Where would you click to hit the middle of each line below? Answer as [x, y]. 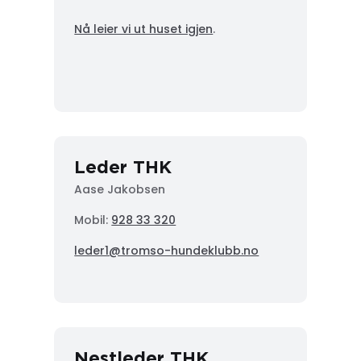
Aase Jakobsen [120, 189]
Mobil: [93, 220]
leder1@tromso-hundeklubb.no [167, 250]
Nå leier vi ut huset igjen [144, 29]
